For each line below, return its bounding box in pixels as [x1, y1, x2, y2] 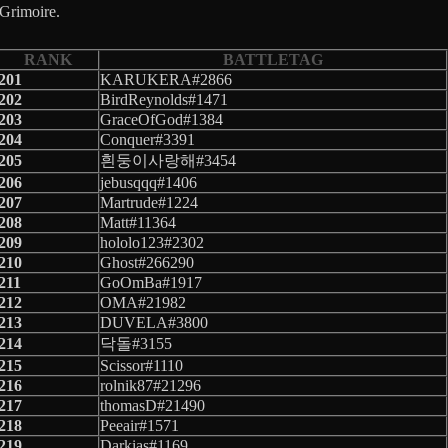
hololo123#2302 [100, 233, 204, 251]
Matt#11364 [100, 213, 176, 231]
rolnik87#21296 [100, 376, 201, 394]
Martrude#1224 [100, 193, 198, 211]
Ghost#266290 [100, 253, 194, 271]
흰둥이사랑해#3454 [100, 151, 236, 169]
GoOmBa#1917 [100, 273, 202, 291]
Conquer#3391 [100, 130, 195, 148]
